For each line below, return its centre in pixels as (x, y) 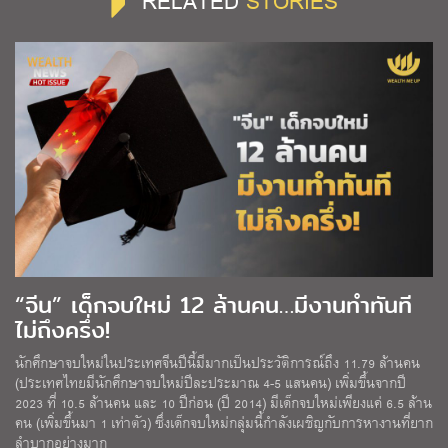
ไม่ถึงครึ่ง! (62, 330)
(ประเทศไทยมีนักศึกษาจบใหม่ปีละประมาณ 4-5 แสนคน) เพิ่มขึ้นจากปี (210, 383)
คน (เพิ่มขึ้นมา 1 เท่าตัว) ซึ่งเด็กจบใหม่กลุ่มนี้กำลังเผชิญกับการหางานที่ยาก (224, 423)
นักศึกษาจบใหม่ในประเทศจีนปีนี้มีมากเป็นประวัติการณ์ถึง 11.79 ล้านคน (217, 363)
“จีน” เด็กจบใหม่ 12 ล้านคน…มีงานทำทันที (213, 305)
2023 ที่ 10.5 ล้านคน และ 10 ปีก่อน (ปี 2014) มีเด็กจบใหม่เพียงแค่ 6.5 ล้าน (223, 403)
